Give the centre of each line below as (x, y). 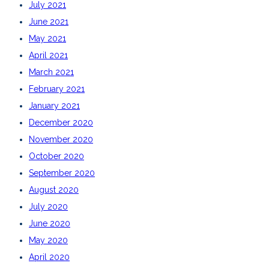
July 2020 (48, 206)
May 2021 (47, 38)
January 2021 (54, 105)
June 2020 (50, 223)
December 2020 (61, 122)
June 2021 (49, 21)
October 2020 (56, 156)
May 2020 (48, 240)
